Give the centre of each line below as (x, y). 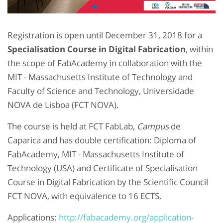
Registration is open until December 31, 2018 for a (105, 35)
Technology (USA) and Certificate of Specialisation (103, 168)
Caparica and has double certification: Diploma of (102, 140)
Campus (153, 126)
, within (199, 49)
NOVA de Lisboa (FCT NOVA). (63, 105)
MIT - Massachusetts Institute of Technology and (100, 77)
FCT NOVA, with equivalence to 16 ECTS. (87, 196)
